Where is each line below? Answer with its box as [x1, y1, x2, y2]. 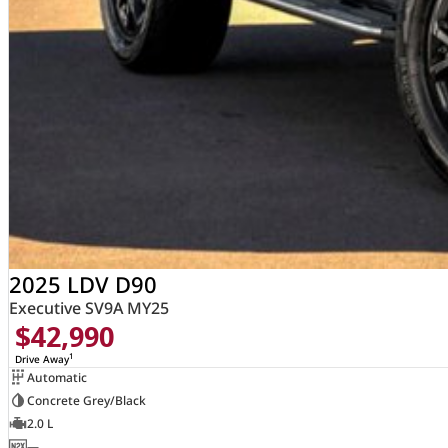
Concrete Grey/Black [26, 391, 146, 409]
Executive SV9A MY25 [8, 297, 169, 320]
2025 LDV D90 [8, 269, 157, 300]
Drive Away [14, 352, 69, 367]
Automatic [26, 368, 87, 386]
